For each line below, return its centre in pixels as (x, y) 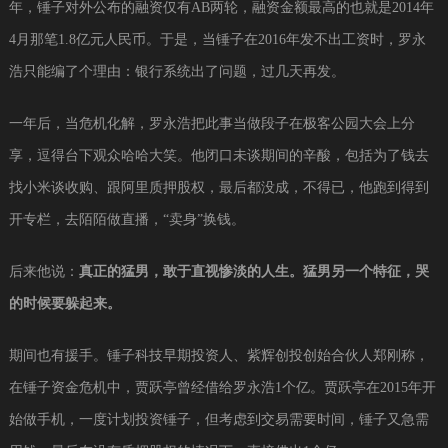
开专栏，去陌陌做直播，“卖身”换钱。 (126, 219)
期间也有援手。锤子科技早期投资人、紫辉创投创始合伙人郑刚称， (218, 355)
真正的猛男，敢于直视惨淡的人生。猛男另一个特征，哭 (253, 271)
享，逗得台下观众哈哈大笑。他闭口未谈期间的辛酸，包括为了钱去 (218, 155)
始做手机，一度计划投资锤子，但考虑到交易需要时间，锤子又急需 (218, 419)
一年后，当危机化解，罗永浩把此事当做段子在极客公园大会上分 (211, 123)
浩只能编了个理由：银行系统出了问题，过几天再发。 (176, 71)
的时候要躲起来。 (64, 303)
